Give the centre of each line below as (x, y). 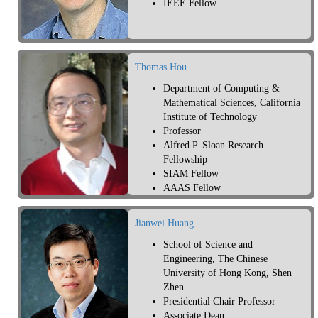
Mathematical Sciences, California (232, 103)
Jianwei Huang (164, 224)
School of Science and (208, 245)
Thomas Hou (161, 67)
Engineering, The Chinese (215, 259)
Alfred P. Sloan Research (213, 146)
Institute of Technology (210, 117)
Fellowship (185, 160)
